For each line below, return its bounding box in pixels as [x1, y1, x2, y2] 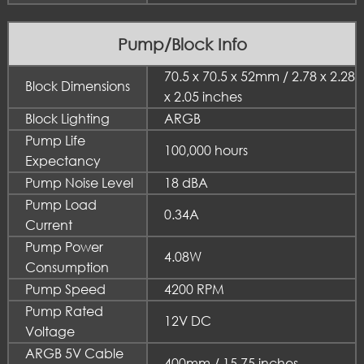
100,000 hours [164, 141, 248, 158]
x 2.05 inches [164, 88, 242, 105]
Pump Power [25, 238, 103, 255]
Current [25, 216, 72, 233]
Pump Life [25, 132, 85, 149]
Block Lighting [25, 110, 110, 127]
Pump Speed [25, 280, 106, 297]
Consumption [25, 258, 109, 275]
